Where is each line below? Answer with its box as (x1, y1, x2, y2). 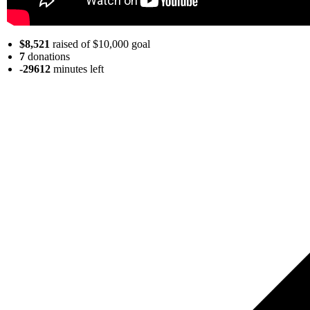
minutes (53, 62, 87, 75)
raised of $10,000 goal (50, 37, 150, 50)
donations (25, 50, 70, 62)
